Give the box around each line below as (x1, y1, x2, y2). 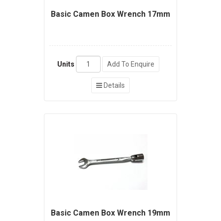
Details (102, 81, 125, 90)
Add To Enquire (107, 60, 154, 69)
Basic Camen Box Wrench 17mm (51, 9, 170, 19)
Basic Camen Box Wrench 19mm (51, 208, 170, 218)
